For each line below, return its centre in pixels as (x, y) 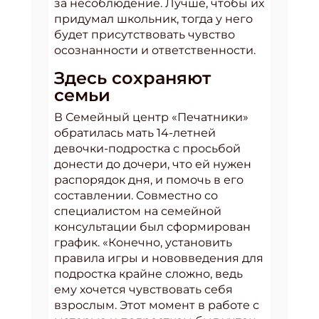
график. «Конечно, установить (143, 243)
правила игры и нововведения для (159, 258)
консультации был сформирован (152, 227)
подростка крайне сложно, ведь (148, 274)
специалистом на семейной (138, 211)
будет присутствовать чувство (145, 35)
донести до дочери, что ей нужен (153, 164)
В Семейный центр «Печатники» (151, 117)
